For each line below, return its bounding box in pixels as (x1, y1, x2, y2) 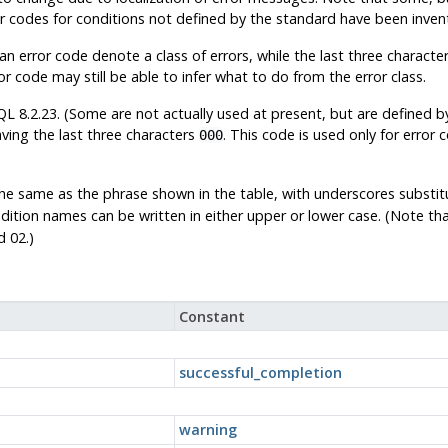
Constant (178, 306, 245, 326)
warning (178, 419, 237, 439)
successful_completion (178, 362, 342, 382)
